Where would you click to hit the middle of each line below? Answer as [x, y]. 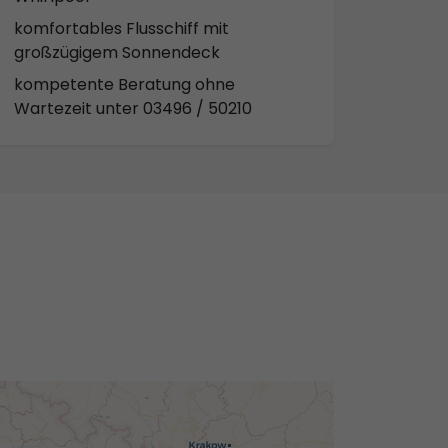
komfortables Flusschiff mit [121, 28]
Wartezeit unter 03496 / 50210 [133, 108]
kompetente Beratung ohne [124, 84]
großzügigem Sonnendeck [117, 52]
